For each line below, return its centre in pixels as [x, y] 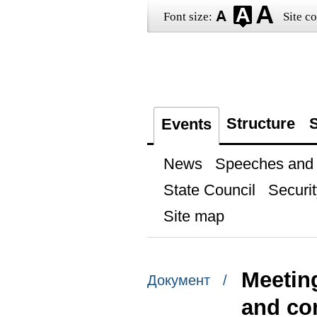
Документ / [187, 281]
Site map [194, 216]
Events [186, 124]
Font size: [188, 17]
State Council [209, 190]
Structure [260, 123]
